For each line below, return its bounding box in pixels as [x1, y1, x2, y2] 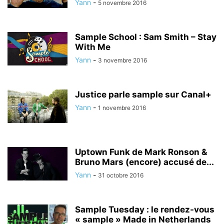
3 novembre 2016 [98, 56, 147, 64]
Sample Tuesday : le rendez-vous [75, 204, 214, 214]
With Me [75, 42, 110, 52]
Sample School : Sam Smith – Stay [75, 32, 216, 42]
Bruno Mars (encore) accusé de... [75, 157, 214, 167]
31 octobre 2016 [98, 171, 143, 179]
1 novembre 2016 [98, 104, 146, 111]
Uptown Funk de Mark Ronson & [75, 147, 207, 157]
